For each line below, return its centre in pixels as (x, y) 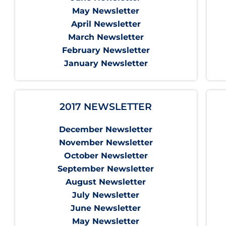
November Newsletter (106, 143)
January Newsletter (106, 64)
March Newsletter (106, 37)
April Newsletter (106, 24)
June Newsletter (106, 208)
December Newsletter (106, 130)
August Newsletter (106, 182)
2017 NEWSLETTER (106, 107)
